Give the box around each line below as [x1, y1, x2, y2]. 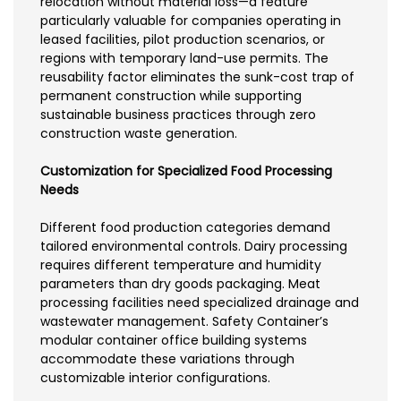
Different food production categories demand [40, 218, 330, 236]
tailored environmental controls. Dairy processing [40, 236, 347, 255]
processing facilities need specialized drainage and [40, 293, 359, 311]
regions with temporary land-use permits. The [40, 48, 328, 67]
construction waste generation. [40, 124, 237, 142]
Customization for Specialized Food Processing [40, 161, 332, 180]
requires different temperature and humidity [40, 255, 321, 274]
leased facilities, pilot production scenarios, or [40, 30, 325, 48]
